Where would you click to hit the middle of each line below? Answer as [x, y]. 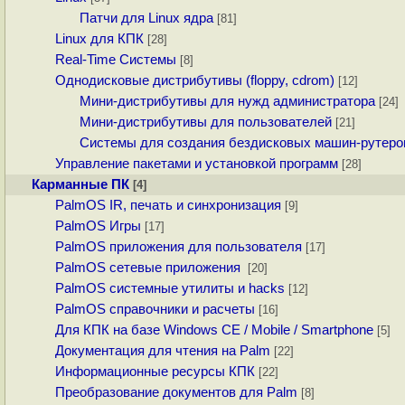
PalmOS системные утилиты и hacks [170, 289]
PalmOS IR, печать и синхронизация [169, 206]
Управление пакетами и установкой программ [197, 164]
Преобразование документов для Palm [177, 393]
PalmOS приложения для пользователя [179, 247]
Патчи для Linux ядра [146, 19]
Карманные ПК [80, 185]
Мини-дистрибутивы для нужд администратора [227, 102]
